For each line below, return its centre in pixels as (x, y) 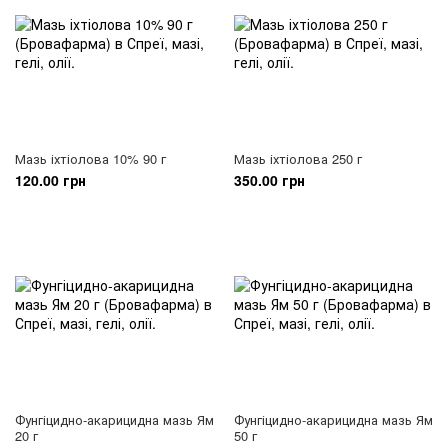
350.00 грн (269, 180)
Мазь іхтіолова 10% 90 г (90, 158)
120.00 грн (50, 180)
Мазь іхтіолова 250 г (298, 158)
